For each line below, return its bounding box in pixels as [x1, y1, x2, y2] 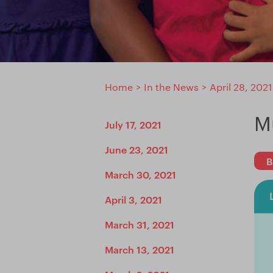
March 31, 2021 [105, 218, 174, 231]
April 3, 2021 [105, 193, 162, 206]
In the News [144, 80, 199, 93]
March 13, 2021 [105, 243, 174, 256]
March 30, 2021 [105, 168, 176, 181]
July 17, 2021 [105, 118, 161, 131]
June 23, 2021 [105, 143, 168, 156]
